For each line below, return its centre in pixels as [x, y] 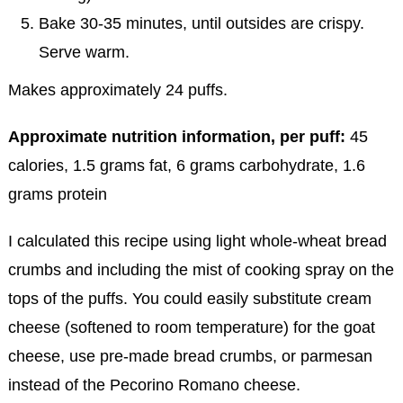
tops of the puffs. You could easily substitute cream [189, 299]
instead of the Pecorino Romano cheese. [154, 385]
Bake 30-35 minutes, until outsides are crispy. [202, 24]
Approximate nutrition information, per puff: [176, 137]
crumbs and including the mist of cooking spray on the [201, 270]
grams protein [57, 195]
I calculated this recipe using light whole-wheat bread [197, 242]
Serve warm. [85, 53]
